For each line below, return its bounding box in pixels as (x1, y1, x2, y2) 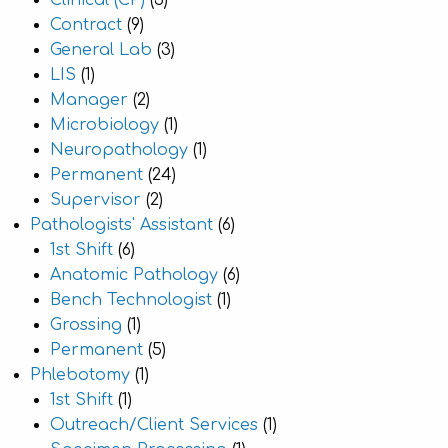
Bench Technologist (50, 291, 212, 309)
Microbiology (50, 116, 159, 134)
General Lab (50, 41, 152, 59)
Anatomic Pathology (50, 266, 218, 284)
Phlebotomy (30, 366, 130, 384)
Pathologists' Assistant (30, 216, 213, 234)
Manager (50, 91, 128, 109)
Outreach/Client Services (50, 416, 258, 434)
